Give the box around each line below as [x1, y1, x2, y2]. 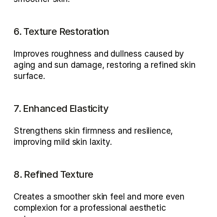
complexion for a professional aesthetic [14, 202, 166, 213]
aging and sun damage [14, 60, 102, 70]
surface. [14, 71, 45, 81]
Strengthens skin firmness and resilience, [14, 125, 173, 136]
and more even [124, 191, 185, 201]
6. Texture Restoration [14, 25, 109, 37]
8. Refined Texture [14, 168, 93, 180]
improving [14, 137, 54, 147]
